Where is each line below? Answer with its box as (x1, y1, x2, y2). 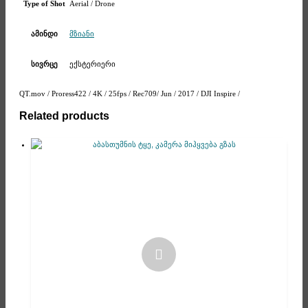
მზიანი (69, 30, 94, 38)
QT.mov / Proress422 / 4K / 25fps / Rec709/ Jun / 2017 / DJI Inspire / (19, 89, 240, 98)
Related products (19, 109, 109, 122)
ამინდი (30, 30, 58, 38)
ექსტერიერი (69, 60, 115, 69)
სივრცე (30, 60, 58, 69)
